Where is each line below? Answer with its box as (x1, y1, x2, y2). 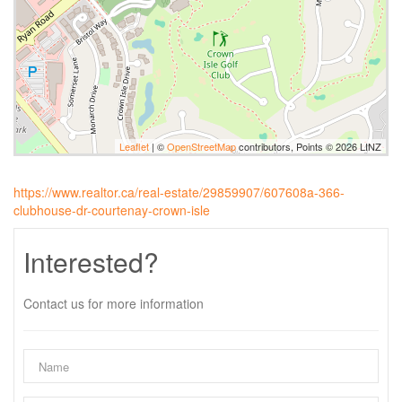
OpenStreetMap (167, 139, 236, 153)
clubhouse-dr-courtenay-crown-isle (13, 201, 210, 219)
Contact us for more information (23, 294, 204, 312)
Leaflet (119, 139, 149, 153)
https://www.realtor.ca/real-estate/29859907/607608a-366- (13, 183, 345, 201)
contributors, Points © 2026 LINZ (236, 139, 381, 153)
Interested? (23, 242, 159, 281)
